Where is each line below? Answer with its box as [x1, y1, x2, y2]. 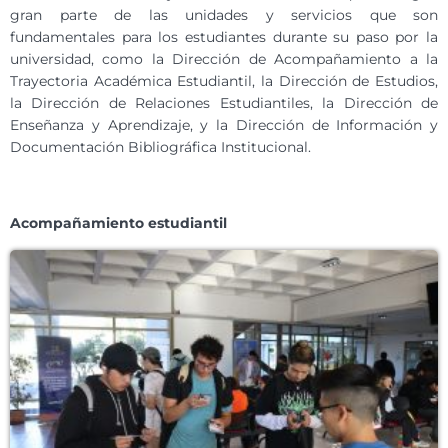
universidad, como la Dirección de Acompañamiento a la [10, 49, 438, 68]
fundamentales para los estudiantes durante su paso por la [10, 27, 438, 46]
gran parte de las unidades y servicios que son [10, 5, 438, 24]
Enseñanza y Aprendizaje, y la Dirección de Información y [10, 115, 438, 134]
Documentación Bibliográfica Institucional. [10, 137, 311, 156]
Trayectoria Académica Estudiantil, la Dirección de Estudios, [10, 71, 438, 90]
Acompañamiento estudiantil [10, 213, 227, 232]
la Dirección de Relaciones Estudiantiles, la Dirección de [10, 93, 438, 112]
